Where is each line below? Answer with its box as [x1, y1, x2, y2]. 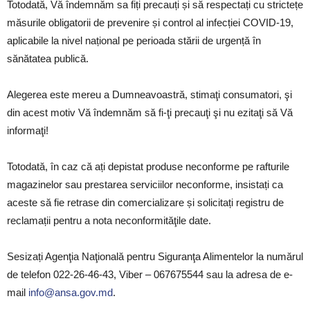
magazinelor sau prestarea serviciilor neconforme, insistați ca [7, 179, 283, 190]
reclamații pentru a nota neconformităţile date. [7, 215, 211, 226]
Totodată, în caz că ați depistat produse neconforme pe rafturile [7, 161, 289, 172]
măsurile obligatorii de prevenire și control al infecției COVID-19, [7, 17, 293, 28]
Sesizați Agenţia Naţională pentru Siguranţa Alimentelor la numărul [7, 250, 303, 262]
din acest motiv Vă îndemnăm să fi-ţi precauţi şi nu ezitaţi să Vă [7, 107, 293, 118]
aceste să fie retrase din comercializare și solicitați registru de [7, 197, 284, 208]
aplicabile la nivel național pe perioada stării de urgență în [7, 35, 261, 46]
